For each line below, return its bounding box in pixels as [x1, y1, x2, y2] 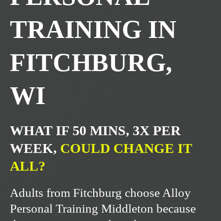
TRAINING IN [10, 15, 177, 44]
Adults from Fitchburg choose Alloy [10, 186, 191, 200]
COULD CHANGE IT [60, 141, 192, 156]
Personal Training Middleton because [10, 202, 196, 216]
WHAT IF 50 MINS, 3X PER [10, 123, 181, 139]
